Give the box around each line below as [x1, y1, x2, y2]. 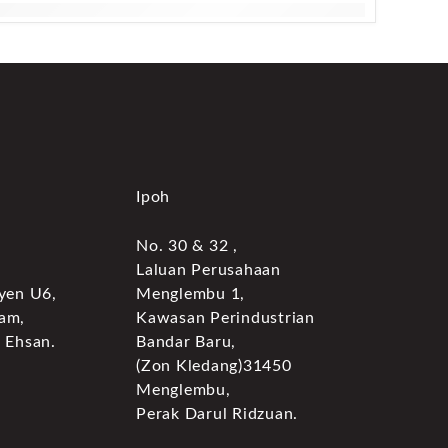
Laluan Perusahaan [136, 262, 281, 278]
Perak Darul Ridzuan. [136, 406, 298, 422]
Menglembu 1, [136, 286, 245, 302]
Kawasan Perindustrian [136, 310, 315, 326]
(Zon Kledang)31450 [136, 358, 292, 374]
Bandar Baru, [136, 334, 236, 350]
